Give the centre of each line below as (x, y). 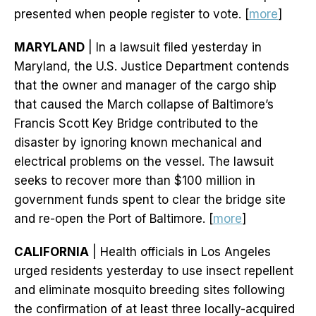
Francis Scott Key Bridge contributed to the (136, 124)
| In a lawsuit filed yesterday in (173, 48)
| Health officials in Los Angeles (180, 252)
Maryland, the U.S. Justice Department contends (152, 67)
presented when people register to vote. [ (132, 14)
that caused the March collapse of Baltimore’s (144, 105)
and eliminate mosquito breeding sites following (150, 290)
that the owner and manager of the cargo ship (145, 86)
